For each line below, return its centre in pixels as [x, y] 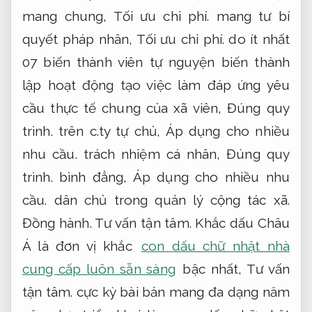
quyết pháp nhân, [79, 39]
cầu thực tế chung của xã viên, [125, 108]
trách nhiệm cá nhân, [152, 154]
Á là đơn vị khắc [81, 246]
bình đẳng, [93, 177]
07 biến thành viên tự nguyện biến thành [156, 62]
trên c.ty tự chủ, [109, 131]
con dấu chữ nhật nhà [216, 246]
